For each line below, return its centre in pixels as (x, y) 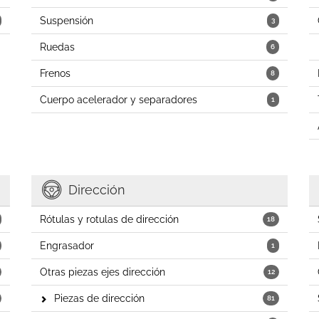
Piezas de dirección (99, 298)
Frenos (55, 73)
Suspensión (67, 21)
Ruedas (57, 47)
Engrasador (67, 246)
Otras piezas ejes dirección (103, 272)
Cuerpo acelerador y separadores (119, 100)
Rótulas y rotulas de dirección (109, 219)
